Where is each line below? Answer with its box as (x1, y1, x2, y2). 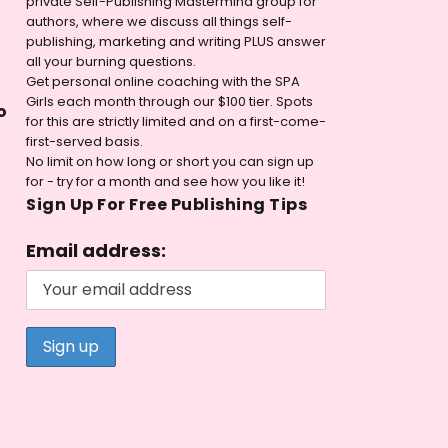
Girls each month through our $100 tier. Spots (26, 91, 313, 111)
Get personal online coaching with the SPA (26, 71, 300, 91)
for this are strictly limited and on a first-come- (26, 111, 326, 131)
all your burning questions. (26, 51, 196, 71)
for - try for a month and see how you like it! (26, 171, 305, 191)
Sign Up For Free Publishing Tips (26, 192, 307, 216)
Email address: (26, 237, 166, 263)
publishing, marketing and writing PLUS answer (26, 31, 326, 51)
